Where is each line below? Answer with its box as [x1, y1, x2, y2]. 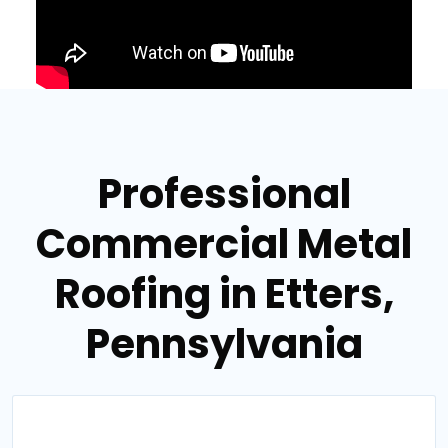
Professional [97, 165, 351, 222]
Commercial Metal [36, 215, 412, 272]
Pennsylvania [85, 315, 363, 372]
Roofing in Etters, [54, 265, 394, 322]
